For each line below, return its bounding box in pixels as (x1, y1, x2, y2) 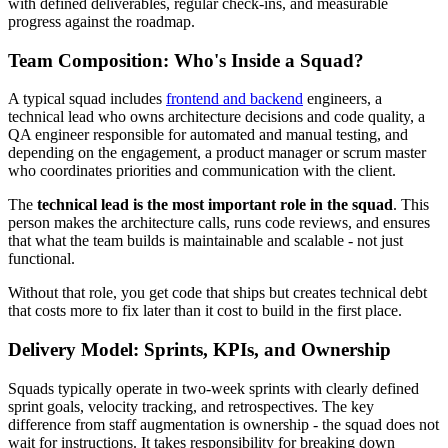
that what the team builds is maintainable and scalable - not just (8, 232, 403, 250)
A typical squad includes (8, 90, 166, 108)
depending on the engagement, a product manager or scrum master (8, 144, 426, 162)
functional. (8, 250, 79, 268)
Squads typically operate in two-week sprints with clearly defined (8, 379, 419, 397)
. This (393, 196, 429, 214)
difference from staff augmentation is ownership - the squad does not (8, 415, 439, 433)
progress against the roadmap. (8, 12, 195, 30)
